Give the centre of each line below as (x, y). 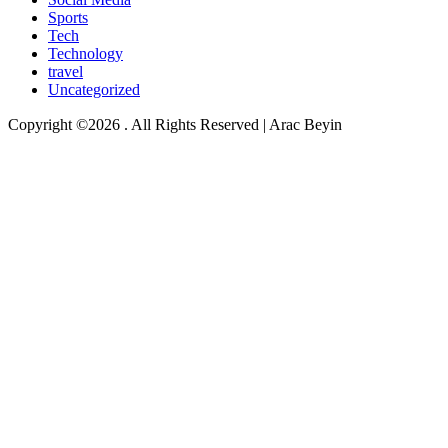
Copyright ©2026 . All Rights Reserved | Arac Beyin (175, 124)
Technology (85, 53)
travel (65, 71)
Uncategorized (94, 89)
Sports (68, 17)
